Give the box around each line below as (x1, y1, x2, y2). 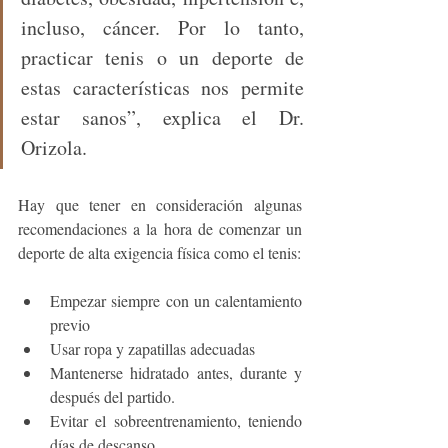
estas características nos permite (21, 74, 304, 102)
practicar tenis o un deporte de (21, 44, 304, 72)
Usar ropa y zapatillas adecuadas (50, 338, 260, 360)
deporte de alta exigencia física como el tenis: (18, 242, 301, 264)
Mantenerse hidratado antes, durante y (50, 362, 302, 384)
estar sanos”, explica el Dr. (21, 104, 304, 132)
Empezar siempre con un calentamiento (50, 290, 302, 312)
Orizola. (21, 134, 94, 162)
